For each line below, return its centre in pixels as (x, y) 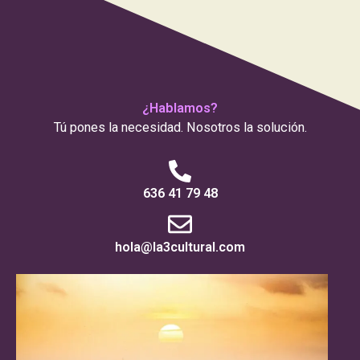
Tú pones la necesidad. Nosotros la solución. (180, 127)
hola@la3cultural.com (180, 247)
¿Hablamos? (180, 108)
